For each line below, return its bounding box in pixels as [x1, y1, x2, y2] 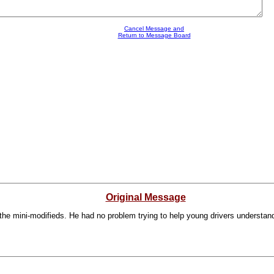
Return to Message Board [117, 32, 191, 39]
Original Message [105, 192, 186, 202]
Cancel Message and [124, 25, 184, 32]
